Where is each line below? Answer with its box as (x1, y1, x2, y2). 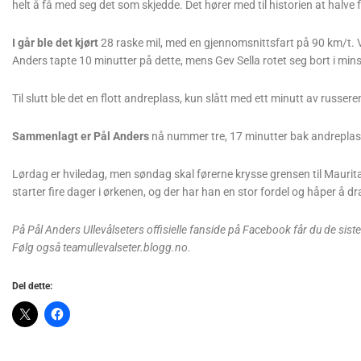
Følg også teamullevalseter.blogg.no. (12, 241, 191, 254)
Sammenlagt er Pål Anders (12, 130, 149, 143)
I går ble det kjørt (12, 36, 98, 49)
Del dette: (12, 280, 52, 292)
